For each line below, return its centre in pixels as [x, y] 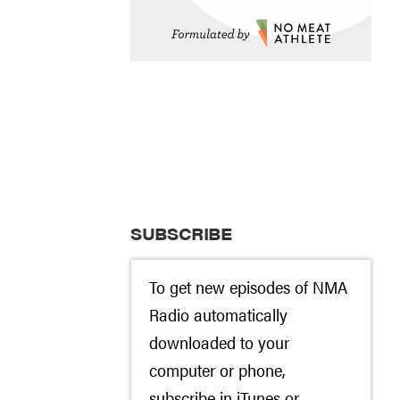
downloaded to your [219, 342]
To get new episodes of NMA [248, 287]
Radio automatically [218, 314]
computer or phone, [217, 370]
